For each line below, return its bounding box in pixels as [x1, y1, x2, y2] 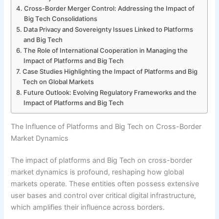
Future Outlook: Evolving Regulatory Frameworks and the [23, 88, 197, 96]
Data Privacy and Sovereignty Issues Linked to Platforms [23, 25, 194, 33]
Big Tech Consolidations [24, 14, 98, 22]
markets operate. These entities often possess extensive [11, 179, 199, 189]
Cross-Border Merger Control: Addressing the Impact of [24, 4, 195, 12]
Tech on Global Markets [22, 77, 94, 86]
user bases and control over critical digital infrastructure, [11, 191, 197, 200]
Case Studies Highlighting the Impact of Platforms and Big [22, 67, 198, 75]
